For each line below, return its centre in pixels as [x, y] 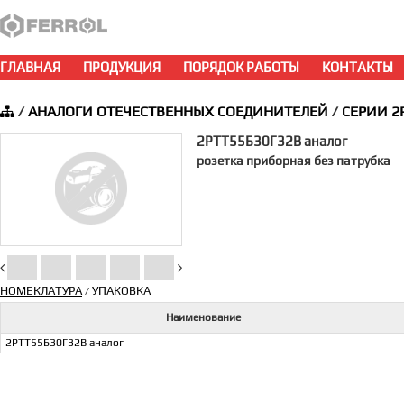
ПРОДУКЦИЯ [122, 67]
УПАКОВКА [121, 291]
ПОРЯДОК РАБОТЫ [241, 67]
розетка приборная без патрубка [294, 161]
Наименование [203, 317]
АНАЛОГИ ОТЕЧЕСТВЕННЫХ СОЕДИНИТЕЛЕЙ [178, 111]
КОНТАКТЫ [358, 67]
